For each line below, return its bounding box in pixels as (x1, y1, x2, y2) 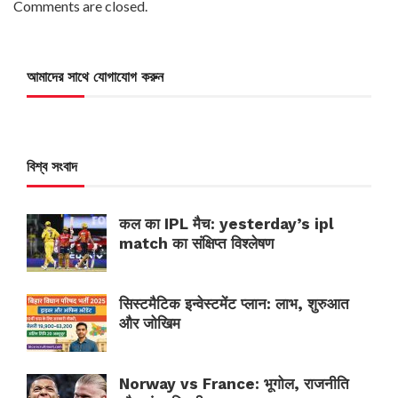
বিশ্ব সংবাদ (27, 157, 77, 175)
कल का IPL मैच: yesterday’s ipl (119, 214, 334, 233)
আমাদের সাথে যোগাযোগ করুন (27, 68, 163, 85)
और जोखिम (119, 314, 180, 332)
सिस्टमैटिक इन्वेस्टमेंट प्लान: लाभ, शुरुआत (119, 294, 349, 313)
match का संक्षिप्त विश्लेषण (119, 234, 274, 252)
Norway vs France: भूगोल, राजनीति (119, 374, 349, 393)
